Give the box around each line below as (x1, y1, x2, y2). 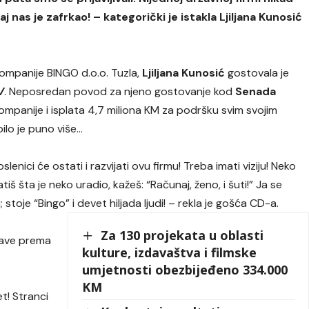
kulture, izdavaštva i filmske (82, 244, 257, 261)
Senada (235, 83, 277, 99)
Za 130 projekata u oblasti (101, 226, 264, 243)
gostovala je (225, 65, 290, 80)
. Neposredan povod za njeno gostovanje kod (4, 83, 236, 99)
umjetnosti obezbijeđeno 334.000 (82, 261, 288, 279)
